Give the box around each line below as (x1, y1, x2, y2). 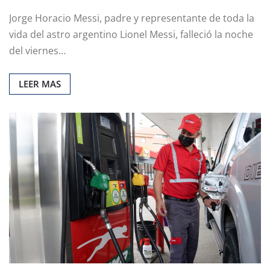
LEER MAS (19, 77, 61, 90)
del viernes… (9, 43, 66, 57)
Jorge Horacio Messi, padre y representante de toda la (9, 11, 254, 25)
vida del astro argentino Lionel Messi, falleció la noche (9, 27, 253, 41)
